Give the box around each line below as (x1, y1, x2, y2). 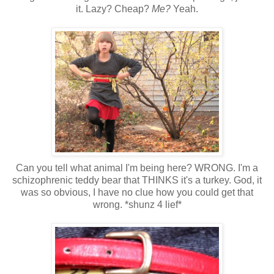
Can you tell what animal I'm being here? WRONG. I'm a (16, 162, 258, 173)
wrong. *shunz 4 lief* (92, 199, 182, 210)
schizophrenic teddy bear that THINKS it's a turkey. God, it (12, 174, 262, 185)
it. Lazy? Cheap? (76, 3, 152, 14)
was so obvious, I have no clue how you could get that (21, 187, 253, 198)
